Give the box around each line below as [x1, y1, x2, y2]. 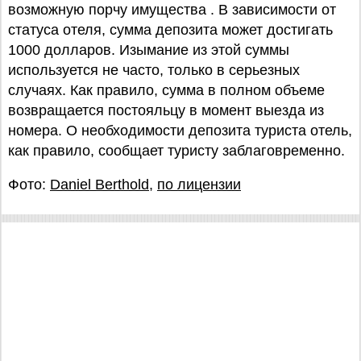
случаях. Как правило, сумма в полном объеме [8, 82, 325, 98]
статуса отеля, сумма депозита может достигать [8, 22, 333, 38]
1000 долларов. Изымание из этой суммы [8, 42, 289, 58]
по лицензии [157, 176, 241, 193]
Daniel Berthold [50, 176, 149, 193]
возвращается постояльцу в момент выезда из [8, 102, 324, 118]
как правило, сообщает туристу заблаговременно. [8, 143, 345, 159]
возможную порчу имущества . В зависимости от [8, 2, 336, 18]
